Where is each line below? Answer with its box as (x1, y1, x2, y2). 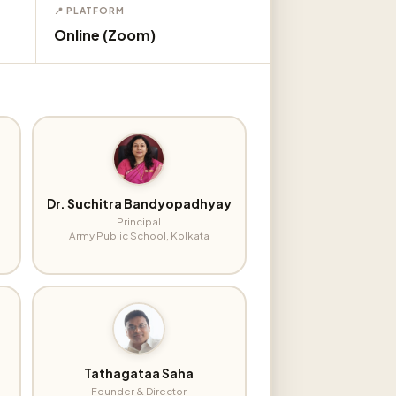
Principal (117, 215, 162, 228)
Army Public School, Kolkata (68, 229, 209, 242)
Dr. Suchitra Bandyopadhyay (46, 196, 232, 211)
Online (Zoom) (54, 25, 156, 44)
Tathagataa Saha (84, 366, 194, 381)
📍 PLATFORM (54, 4, 125, 16)
